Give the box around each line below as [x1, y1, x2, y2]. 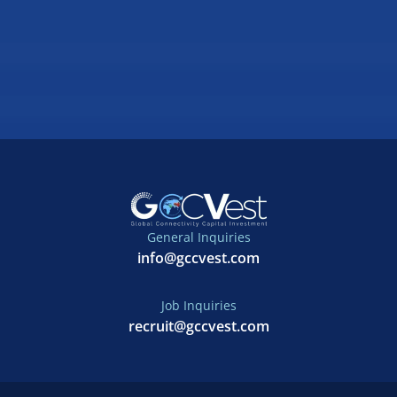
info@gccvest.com [137, 248, 260, 269]
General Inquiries [146, 229, 251, 246]
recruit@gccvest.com [128, 316, 269, 337]
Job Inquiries [160, 297, 237, 315]
